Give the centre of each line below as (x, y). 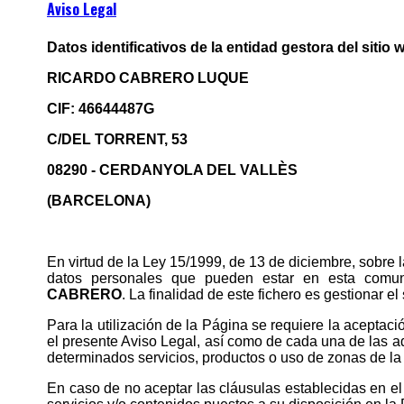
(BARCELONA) (99, 200)
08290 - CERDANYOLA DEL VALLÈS (172, 170)
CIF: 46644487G (101, 108)
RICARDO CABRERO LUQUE (148, 78)
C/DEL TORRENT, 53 (117, 139)
